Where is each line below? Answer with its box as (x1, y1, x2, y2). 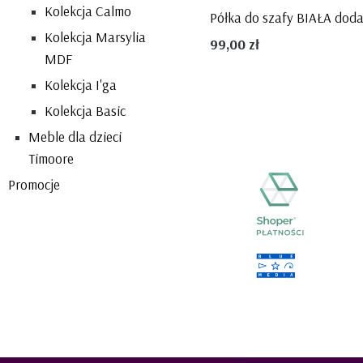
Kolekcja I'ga (45, 75, 117, 93)
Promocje (8, 175, 60, 193)
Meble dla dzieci (28, 127, 122, 145)
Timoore (28, 149, 74, 167)
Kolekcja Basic (45, 101, 126, 119)
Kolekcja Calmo (45, 2, 131, 19)
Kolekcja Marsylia (45, 28, 146, 45)
